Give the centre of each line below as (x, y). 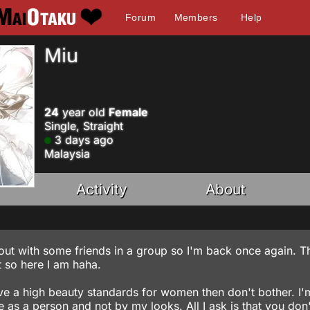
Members (196, 17)
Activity (102, 189)
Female (128, 112)
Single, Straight (84, 126)
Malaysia (67, 154)
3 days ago (82, 140)
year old (84, 112)
